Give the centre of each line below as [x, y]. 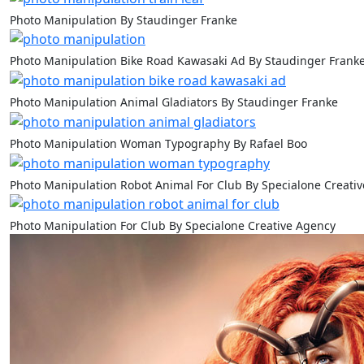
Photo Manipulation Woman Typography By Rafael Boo [158, 143]
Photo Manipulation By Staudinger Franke [123, 19]
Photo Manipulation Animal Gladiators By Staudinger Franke [174, 102]
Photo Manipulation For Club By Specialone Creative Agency [173, 226]
